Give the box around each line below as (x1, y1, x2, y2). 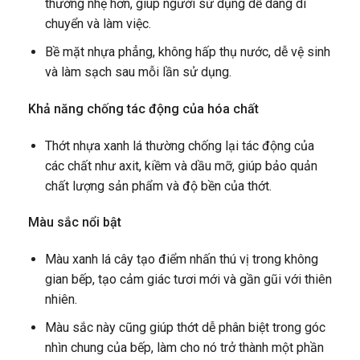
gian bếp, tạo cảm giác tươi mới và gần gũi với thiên (44, 272, 332, 288)
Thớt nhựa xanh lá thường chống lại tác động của (44, 137, 314, 153)
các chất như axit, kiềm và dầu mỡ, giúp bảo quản (44, 157, 317, 174)
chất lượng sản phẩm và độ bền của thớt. (44, 178, 272, 194)
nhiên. (44, 292, 77, 308)
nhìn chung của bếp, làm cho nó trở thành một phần (44, 339, 324, 355)
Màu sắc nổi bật (28, 215, 121, 231)
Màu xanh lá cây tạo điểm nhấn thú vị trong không (44, 252, 318, 268)
